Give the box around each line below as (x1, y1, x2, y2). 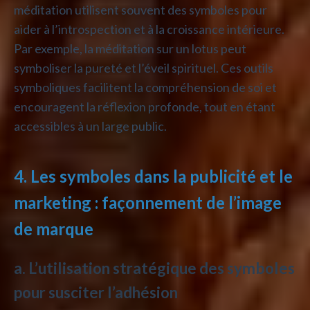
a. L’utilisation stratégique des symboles (14, 258, 295, 277)
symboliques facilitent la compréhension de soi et (14, 79, 277, 95)
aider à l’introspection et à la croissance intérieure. (14, 21, 284, 37)
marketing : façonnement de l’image (14, 192, 282, 212)
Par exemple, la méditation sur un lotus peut (14, 40, 246, 56)
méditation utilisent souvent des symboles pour (14, 1, 267, 17)
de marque (14, 218, 93, 239)
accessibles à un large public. (14, 118, 167, 134)
